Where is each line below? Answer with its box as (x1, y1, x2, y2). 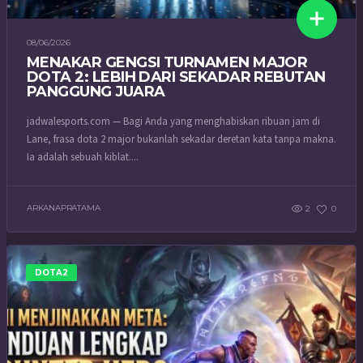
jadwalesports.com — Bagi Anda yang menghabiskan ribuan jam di (27, 113, 320, 129)
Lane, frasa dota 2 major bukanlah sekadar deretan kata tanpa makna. (27, 131, 336, 147)
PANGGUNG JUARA (27, 82, 165, 100)
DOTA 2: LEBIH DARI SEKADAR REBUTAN (27, 67, 326, 86)
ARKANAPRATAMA (27, 203, 100, 214)
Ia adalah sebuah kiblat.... (27, 149, 139, 164)
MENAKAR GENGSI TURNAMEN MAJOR (27, 53, 308, 71)
